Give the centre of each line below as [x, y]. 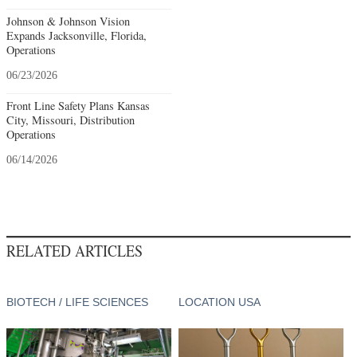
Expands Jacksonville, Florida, [76, 35]
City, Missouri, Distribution [71, 120]
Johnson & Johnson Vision [68, 21]
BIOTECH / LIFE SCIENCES [77, 302]
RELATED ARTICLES [75, 251]
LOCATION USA [219, 302]
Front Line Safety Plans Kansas [78, 105]
